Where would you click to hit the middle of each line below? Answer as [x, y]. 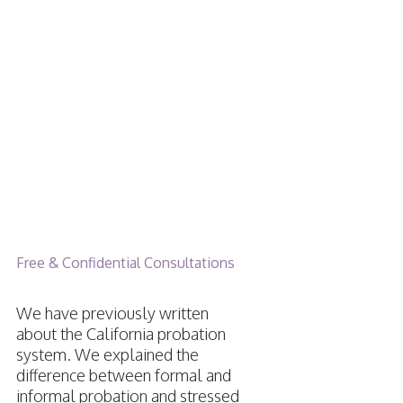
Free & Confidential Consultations [125, 263]
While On [99, 123]
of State [82, 73]
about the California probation [121, 334]
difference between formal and [123, 376]
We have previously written [112, 313]
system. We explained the [107, 355]
